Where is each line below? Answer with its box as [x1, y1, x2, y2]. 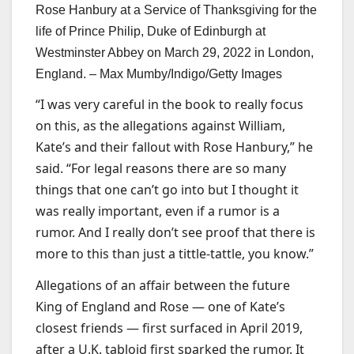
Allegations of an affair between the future [36, 277, 290, 295]
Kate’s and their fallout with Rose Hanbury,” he [36, 138, 313, 156]
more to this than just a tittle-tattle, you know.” [36, 245, 314, 263]
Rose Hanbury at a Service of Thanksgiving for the [36, 2, 317, 17]
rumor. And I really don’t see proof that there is [36, 224, 315, 242]
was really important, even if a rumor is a [36, 202, 280, 220]
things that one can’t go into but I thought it [36, 181, 299, 199]
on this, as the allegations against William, [36, 117, 285, 135]
